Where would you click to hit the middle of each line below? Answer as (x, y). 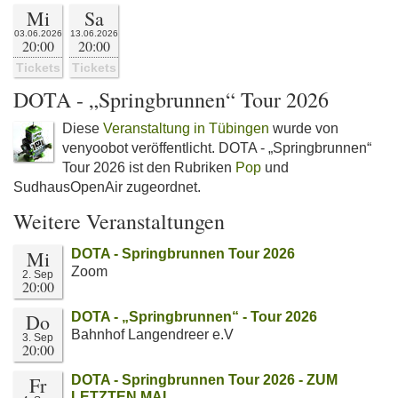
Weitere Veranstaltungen (119, 221)
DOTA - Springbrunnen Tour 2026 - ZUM (204, 380)
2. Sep (38, 275)
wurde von (304, 128)
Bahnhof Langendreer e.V (152, 334)
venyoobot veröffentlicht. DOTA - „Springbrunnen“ (217, 148)
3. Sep (38, 338)
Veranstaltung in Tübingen (186, 128)
